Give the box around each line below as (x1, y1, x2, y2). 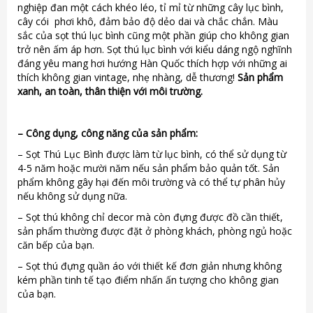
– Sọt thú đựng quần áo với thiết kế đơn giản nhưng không (17, 259, 282, 272)
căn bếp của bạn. (17, 238, 94, 252)
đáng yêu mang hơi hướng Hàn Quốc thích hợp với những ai (17, 56, 287, 70)
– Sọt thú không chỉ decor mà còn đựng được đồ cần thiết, (17, 210, 283, 224)
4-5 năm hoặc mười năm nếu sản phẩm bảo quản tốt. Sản (17, 161, 279, 175)
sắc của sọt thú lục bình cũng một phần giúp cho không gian (17, 28, 289, 42)
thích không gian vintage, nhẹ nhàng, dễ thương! (17, 70, 238, 84)
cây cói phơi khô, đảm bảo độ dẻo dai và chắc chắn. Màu (17, 14, 278, 28)
